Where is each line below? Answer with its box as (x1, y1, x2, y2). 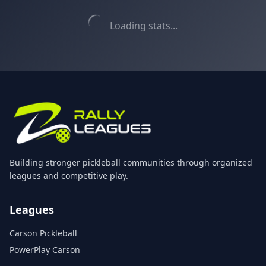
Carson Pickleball (9, 227, 77, 239)
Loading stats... (110, 19, 178, 32)
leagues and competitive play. (9, 170, 128, 181)
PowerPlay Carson (9, 244, 80, 255)
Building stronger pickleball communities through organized (9, 157, 252, 168)
